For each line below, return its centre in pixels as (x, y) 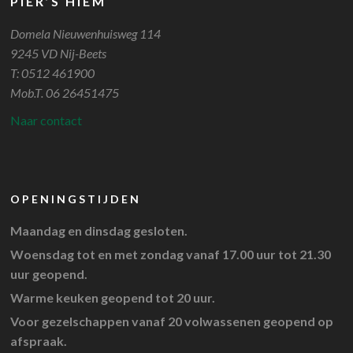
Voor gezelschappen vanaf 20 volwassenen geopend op (172, 321)
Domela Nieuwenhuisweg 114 (86, 33)
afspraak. (39, 341)
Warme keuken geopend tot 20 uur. (113, 297)
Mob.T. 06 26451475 (65, 93)
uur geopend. (49, 274)
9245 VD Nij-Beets (59, 53)
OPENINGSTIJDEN (76, 199)
